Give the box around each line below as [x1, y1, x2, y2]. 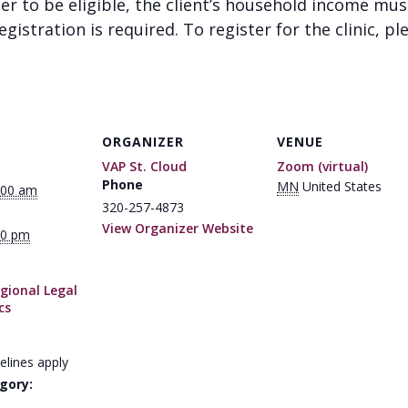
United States [302, 178, 382, 195]
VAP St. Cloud [102, 158, 187, 175]
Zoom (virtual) [277, 158, 368, 175]
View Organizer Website [102, 219, 253, 237]
